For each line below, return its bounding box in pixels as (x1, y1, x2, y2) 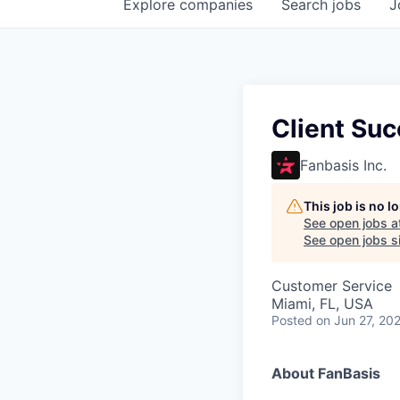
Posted (271, 312, 312, 328)
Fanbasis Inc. (300, 156, 387, 174)
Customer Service (271, 277, 392, 295)
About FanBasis (271, 364, 380, 382)
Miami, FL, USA (271, 295, 373, 312)
